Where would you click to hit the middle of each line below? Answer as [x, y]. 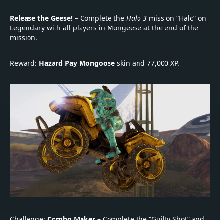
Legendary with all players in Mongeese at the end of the [104, 28]
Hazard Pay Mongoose [77, 63]
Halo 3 [137, 18]
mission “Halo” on [177, 18]
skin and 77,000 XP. [147, 63]
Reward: [24, 63]
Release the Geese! [41, 18]
